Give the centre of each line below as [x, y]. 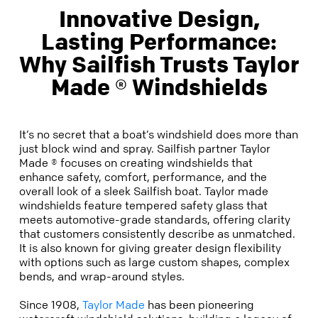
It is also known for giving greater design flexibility [150, 248]
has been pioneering [199, 305]
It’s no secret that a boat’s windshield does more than [159, 134]
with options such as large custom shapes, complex [154, 262]
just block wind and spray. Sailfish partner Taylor [145, 148]
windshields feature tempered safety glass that [143, 205]
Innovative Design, [159, 19]
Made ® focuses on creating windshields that [136, 163]
